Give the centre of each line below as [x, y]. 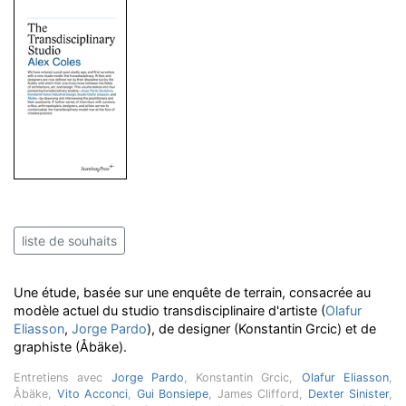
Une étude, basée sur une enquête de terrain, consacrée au [192, 292]
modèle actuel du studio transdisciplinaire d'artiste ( [169, 310]
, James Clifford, [258, 394]
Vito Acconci [92, 394]
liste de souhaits [69, 241]
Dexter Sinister [348, 394]
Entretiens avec [63, 377]
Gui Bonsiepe [172, 394]
